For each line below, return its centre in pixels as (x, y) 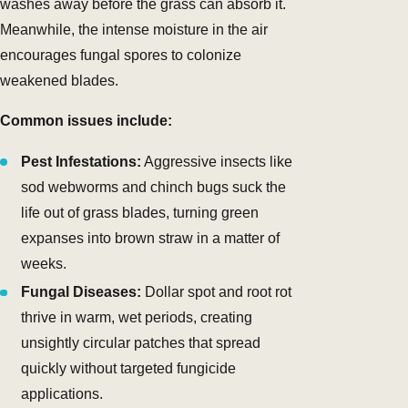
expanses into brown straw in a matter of (151, 238)
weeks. (44, 263)
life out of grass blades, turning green (140, 212)
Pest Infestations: (82, 161)
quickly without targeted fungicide (129, 368)
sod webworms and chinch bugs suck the (154, 187)
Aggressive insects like (217, 161)
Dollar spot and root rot (217, 291)
